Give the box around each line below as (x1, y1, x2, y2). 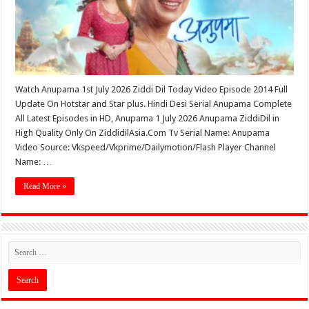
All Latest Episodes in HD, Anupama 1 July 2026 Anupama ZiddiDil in (15, 112, 280, 123)
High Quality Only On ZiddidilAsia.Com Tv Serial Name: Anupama (15, 127, 270, 138)
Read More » (23, 181, 67, 191)
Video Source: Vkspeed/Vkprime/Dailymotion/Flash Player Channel (15, 141, 277, 152)
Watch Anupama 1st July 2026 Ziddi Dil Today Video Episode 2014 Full (15, 83, 288, 94)
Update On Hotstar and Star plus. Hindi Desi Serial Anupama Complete (15, 98, 292, 109)
